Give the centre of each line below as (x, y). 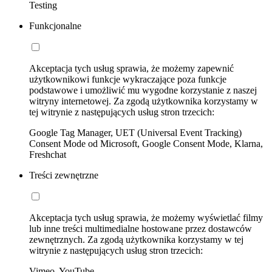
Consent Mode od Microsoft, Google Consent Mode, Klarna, (146, 143)
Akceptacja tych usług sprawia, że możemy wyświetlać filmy (146, 217)
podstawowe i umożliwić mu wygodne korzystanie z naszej (143, 90)
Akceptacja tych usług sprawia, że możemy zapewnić (131, 68)
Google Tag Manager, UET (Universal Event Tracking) (135, 132)
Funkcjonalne (55, 25)
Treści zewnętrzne (64, 175)
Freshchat (48, 154)
